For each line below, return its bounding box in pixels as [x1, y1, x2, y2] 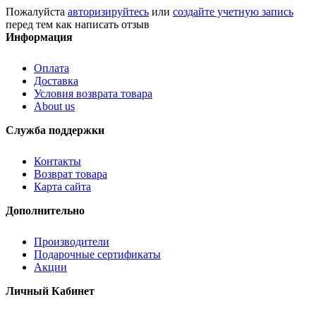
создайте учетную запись [173, 5, 293, 18]
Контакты [34, 154, 81, 167]
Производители [34, 235, 109, 248]
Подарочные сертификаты [34, 248, 161, 260]
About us [34, 99, 75, 112]
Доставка [34, 74, 78, 87]
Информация [6, 30, 73, 43]
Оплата [34, 61, 69, 74]
